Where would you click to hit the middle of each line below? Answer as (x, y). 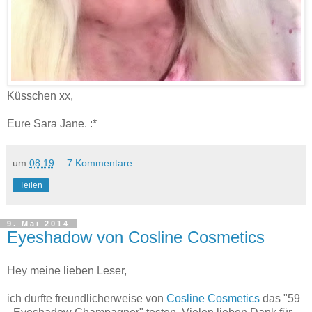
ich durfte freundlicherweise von (87, 298)
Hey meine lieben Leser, (67, 270)
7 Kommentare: (101, 163)
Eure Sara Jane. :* (52, 124)
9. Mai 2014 (38, 224)
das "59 (280, 298)
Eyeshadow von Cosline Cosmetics (136, 237)
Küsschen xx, (40, 96)
